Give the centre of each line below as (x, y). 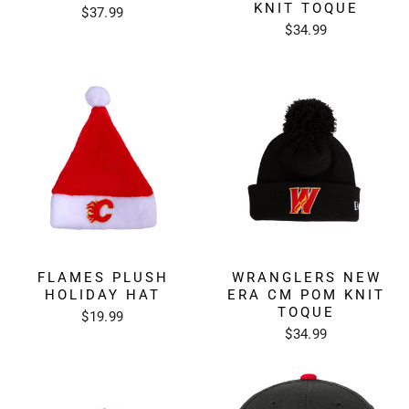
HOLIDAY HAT (103, 294)
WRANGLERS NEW (306, 277)
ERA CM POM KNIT (306, 294)
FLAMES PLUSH (103, 277)
